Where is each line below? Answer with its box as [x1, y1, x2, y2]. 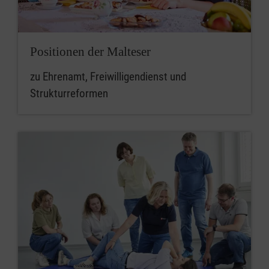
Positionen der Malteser [30, 44, 151, 59]
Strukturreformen [30, 86, 108, 101]
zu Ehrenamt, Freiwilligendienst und [30, 70, 186, 84]
